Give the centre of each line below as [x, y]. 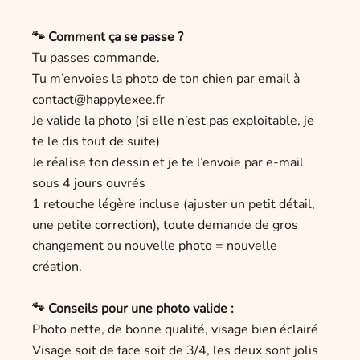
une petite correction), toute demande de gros [165, 225]
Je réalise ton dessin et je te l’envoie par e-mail [168, 163]
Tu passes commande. [96, 58]
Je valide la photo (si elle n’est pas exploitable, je [173, 121]
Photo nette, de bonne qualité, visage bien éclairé [175, 329]
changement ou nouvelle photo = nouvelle [155, 246]
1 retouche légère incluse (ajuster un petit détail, [174, 205]
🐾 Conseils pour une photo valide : [133, 308]
